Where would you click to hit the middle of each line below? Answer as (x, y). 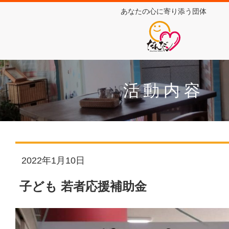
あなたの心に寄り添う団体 (164, 11)
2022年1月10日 (53, 161)
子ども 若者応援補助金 (83, 186)
